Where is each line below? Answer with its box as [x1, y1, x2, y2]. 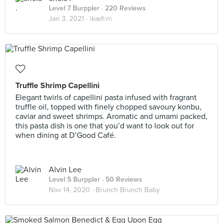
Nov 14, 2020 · [49, 186, 96, 194]
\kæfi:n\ [90, 14, 112, 23]
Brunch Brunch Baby [96, 186, 160, 194]
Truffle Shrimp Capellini [15, 81, 100, 91]
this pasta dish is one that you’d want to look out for [15, 121, 194, 131]
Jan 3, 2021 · [49, 14, 90, 23]
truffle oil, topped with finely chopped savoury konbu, [15, 102, 202, 112]
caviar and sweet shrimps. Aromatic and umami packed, [15, 111, 208, 121]
